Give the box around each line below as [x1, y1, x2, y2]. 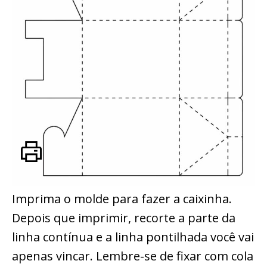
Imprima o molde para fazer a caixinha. [12, 190, 232, 207]
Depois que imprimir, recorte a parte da [12, 209, 235, 226]
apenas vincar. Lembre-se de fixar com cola [12, 247, 253, 264]
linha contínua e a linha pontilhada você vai [12, 228, 254, 245]
